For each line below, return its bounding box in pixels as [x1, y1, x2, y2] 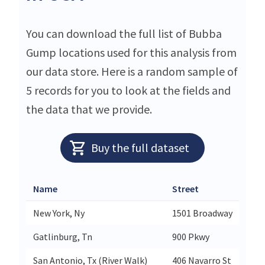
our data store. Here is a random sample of [26, 63, 238, 79]
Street [172, 182, 199, 195]
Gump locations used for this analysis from [26, 44, 237, 60]
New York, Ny [33, 206, 85, 219]
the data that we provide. [26, 101, 152, 117]
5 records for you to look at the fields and [26, 82, 231, 98]
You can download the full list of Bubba [26, 25, 222, 41]
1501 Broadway [172, 206, 232, 219]
